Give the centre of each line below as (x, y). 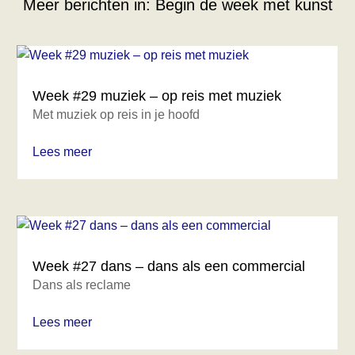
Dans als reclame (82, 284)
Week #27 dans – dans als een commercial (169, 266)
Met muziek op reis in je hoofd (116, 115)
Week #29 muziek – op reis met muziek (157, 96)
